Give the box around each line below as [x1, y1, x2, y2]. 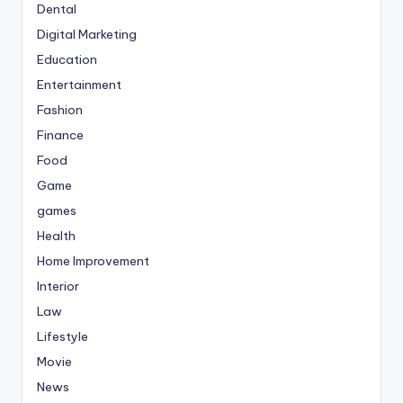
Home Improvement [37, 252, 149, 269]
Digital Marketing [37, 25, 137, 42]
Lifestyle [37, 327, 88, 345]
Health [37, 227, 76, 244]
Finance [37, 126, 84, 143]
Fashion [37, 101, 83, 118]
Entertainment [37, 76, 121, 93]
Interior [37, 277, 79, 294]
